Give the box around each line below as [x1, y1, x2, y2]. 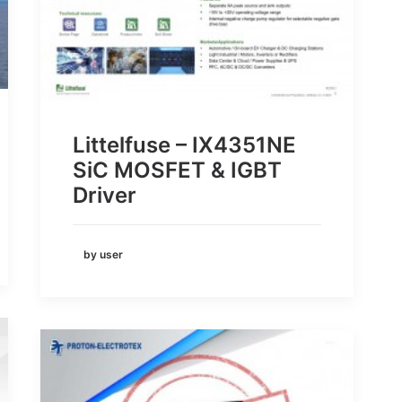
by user [83, 247, 123, 261]
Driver [73, 182, 136, 209]
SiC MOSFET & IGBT [73, 157, 282, 184]
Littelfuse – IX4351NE [73, 132, 296, 159]
